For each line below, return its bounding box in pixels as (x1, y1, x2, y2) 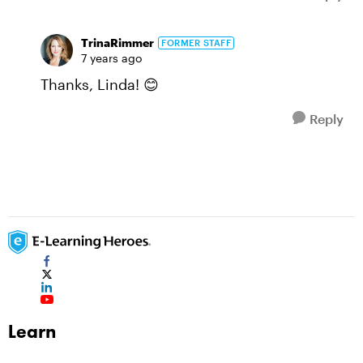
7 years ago (81, 51, 142, 65)
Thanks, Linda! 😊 (41, 75, 159, 93)
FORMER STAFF (161, 36, 231, 48)
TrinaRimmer (81, 36, 154, 49)
